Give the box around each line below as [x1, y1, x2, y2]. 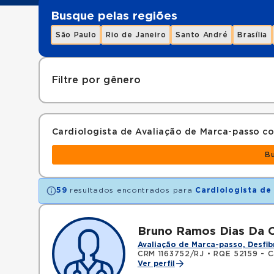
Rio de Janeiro [106, 31, 166, 39]
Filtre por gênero [51, 75, 141, 85]
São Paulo [55, 31, 97, 39]
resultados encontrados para [67, 187, 196, 194]
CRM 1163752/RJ [137, 250, 204, 257]
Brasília [237, 31, 268, 39]
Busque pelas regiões [50, 10, 177, 22]
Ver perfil [137, 260, 175, 267]
